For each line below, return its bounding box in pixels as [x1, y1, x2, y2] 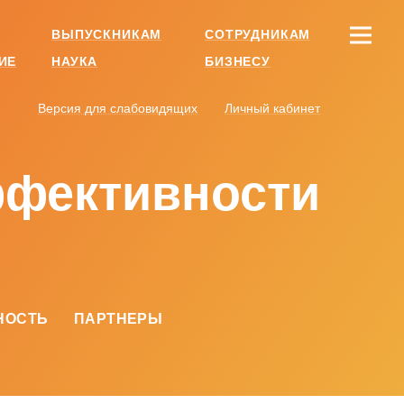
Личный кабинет [225, 101, 320, 115]
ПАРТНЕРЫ [73, 311, 163, 326]
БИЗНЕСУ [205, 54, 271, 69]
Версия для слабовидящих [38, 101, 197, 115]
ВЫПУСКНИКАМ [51, 27, 162, 41]
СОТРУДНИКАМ [205, 27, 311, 41]
